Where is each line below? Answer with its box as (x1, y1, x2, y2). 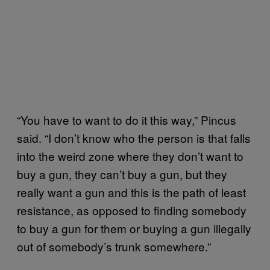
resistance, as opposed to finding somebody (17, 201, 246, 218)
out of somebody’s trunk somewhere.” (17, 237, 211, 254)
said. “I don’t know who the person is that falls (17, 129, 251, 146)
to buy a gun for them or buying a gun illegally (17, 219, 251, 236)
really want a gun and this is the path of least (17, 183, 246, 200)
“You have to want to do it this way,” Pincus (17, 111, 236, 128)
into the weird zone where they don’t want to (17, 147, 243, 164)
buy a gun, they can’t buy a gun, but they (17, 165, 227, 182)
